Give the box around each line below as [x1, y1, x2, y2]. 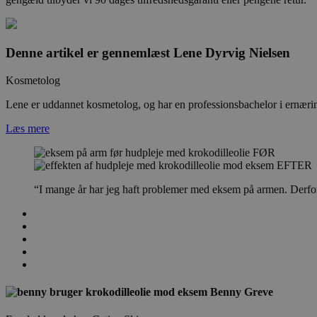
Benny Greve [210, 285, 273, 298]
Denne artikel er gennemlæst [6, 45, 173, 60]
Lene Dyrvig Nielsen [173, 45, 290, 60]
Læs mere [6, 122, 50, 134]
